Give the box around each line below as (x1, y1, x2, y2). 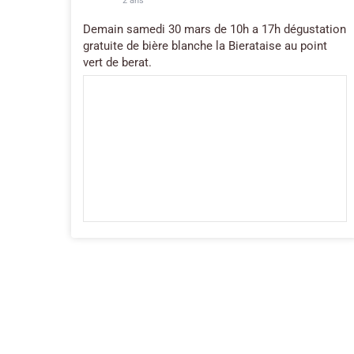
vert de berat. (83, 55, 152, 70)
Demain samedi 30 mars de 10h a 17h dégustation (83, 21, 346, 36)
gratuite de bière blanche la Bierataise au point (83, 38, 327, 53)
